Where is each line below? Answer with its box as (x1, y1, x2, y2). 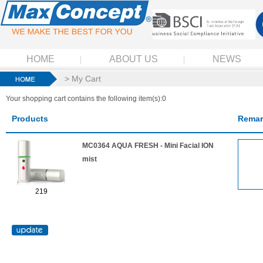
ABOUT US (109, 54, 158, 64)
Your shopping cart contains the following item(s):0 (6, 95, 166, 103)
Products (12, 114, 48, 123)
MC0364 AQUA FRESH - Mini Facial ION (82, 141, 214, 150)
